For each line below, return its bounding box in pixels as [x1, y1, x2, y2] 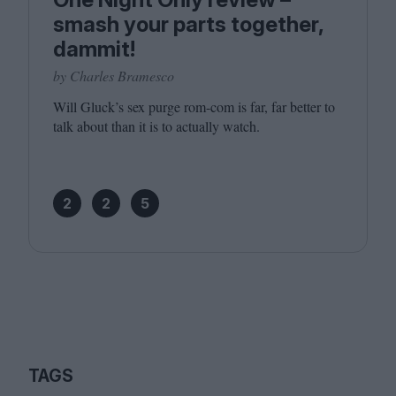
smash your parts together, [53, 11, 324, 37]
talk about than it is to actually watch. [53, 117, 260, 135]
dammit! [53, 36, 135, 62]
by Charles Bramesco [53, 66, 174, 85]
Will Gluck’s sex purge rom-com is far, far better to [53, 97, 335, 116]
